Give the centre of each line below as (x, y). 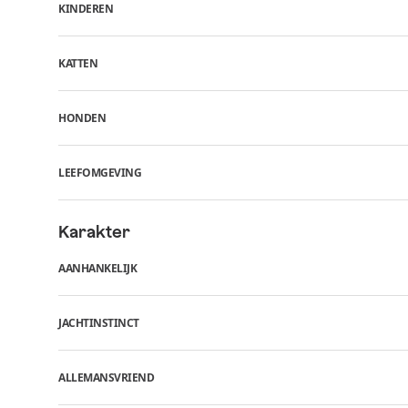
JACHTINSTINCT (99, 322)
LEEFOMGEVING (100, 172)
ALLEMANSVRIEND (106, 377)
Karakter (94, 232)
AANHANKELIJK (97, 268)
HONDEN (82, 117)
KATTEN (78, 63)
